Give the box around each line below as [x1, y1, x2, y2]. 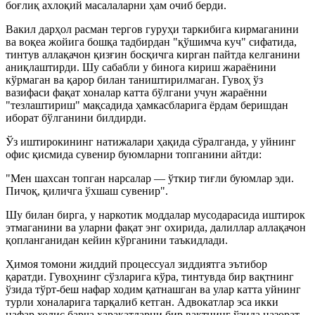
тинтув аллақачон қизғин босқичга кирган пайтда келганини [6, 48, 300, 60]
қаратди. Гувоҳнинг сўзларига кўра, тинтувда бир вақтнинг [6, 270, 294, 283]
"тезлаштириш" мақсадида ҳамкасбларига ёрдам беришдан [6, 98, 288, 111]
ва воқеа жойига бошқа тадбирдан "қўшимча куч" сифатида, [6, 35, 297, 48]
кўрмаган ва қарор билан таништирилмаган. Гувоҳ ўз [6, 73, 263, 86]
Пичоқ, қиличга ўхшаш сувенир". [6, 184, 168, 197]
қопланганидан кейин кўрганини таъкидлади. [6, 233, 228, 246]
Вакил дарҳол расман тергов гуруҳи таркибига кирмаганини [6, 22, 299, 35]
